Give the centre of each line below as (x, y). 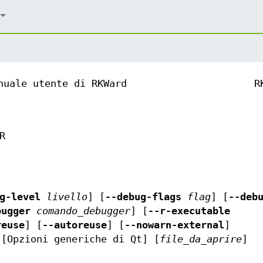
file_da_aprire (201, 240)
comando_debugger (81, 211)
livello (64, 197)
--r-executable (189, 211)
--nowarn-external (175, 225)
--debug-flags (143, 197)
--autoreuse (75, 225)
